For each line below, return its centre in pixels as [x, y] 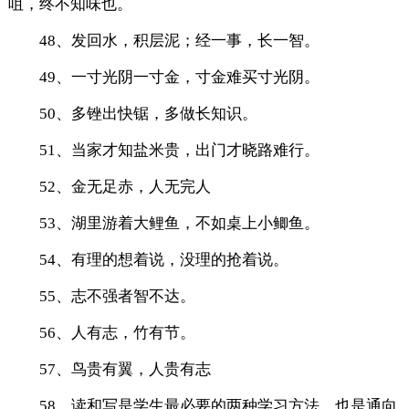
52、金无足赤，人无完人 [125, 186]
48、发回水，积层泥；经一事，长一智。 [179, 40]
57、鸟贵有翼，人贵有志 [125, 369]
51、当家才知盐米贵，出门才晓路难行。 [179, 150]
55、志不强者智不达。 [117, 296]
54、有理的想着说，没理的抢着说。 [163, 259]
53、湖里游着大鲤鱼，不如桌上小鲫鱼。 [179, 223]
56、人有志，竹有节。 [117, 332]
